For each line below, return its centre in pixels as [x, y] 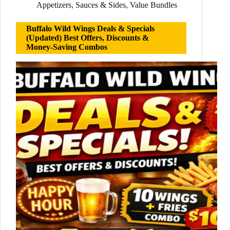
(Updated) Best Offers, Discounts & [88, 38]
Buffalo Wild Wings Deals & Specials [90, 29]
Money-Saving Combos [67, 47]
